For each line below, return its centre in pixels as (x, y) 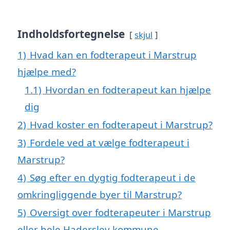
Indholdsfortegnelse (71, 34)
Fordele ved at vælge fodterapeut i (110, 143)
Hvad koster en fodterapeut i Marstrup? (121, 125)
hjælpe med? (47, 72)
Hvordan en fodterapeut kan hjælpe (128, 90)
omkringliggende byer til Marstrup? (100, 195)
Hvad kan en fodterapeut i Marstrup (113, 55)
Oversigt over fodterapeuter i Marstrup (120, 213)
